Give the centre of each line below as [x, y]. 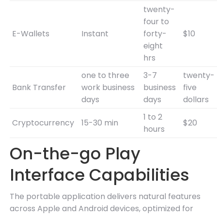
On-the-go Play [75, 153]
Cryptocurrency [43, 123]
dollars [196, 99]
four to [156, 21]
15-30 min [100, 123]
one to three [105, 75]
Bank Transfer [39, 87]
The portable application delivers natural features [105, 196]
